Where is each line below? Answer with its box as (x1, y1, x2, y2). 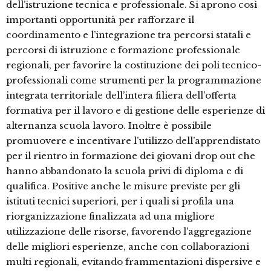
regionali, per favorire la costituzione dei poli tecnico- (6, 59, 261, 71)
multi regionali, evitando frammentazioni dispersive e (6, 256, 261, 268)
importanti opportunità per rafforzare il (6, 14, 194, 26)
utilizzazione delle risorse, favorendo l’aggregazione (6, 226, 252, 238)
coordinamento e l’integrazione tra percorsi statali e (6, 29, 251, 41)
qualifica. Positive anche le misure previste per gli (6, 180, 240, 192)
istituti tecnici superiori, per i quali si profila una (6, 195, 234, 207)
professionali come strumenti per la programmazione (6, 74, 261, 87)
